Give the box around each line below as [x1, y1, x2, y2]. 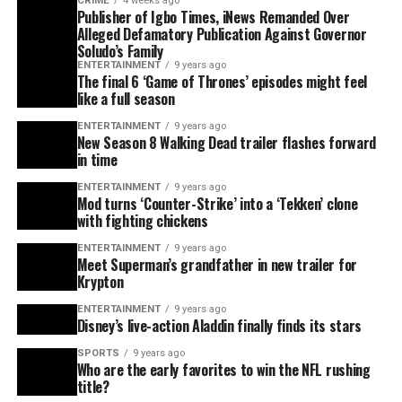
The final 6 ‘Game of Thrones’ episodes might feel [76, 71, 367, 93]
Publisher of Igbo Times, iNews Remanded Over [76, 6, 350, 29]
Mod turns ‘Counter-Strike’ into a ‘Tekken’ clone [76, 193, 358, 215]
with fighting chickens [76, 210, 208, 232]
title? [76, 376, 109, 398]
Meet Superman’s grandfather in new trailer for [76, 254, 357, 276]
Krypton [76, 271, 124, 293]
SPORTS [76, 347, 119, 360]
